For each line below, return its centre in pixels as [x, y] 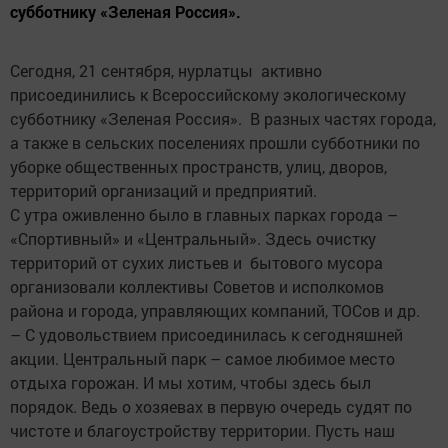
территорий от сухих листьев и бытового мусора [198, 263]
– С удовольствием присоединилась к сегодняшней [206, 335]
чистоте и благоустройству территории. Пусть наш [202, 431]
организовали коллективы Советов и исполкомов [197, 287]
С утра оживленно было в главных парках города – [204, 215]
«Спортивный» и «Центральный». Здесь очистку [193, 239]
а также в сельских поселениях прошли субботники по [215, 143]
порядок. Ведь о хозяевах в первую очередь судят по [211, 407]
